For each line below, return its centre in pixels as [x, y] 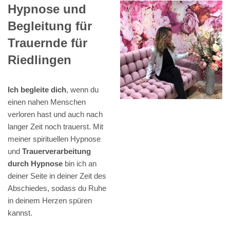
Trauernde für [47, 43]
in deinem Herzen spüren [50, 201]
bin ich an [80, 164]
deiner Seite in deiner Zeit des [57, 176]
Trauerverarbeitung [56, 151]
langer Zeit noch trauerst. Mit [55, 127]
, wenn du [82, 90]
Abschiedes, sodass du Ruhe [57, 188]
